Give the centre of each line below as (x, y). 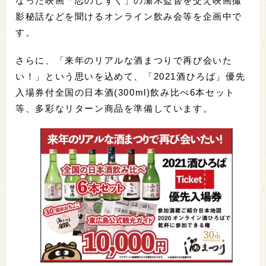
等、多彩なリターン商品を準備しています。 (114, 108)
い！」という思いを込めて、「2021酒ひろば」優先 (131, 76)
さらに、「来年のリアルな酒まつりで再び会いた (124, 60)
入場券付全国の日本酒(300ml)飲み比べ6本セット (125, 92)
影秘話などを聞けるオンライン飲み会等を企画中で (129, 16)
